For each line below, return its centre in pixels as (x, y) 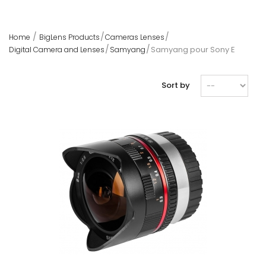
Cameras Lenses (135, 37)
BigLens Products (69, 37)
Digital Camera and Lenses (57, 50)
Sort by (176, 85)
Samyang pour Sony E (193, 50)
